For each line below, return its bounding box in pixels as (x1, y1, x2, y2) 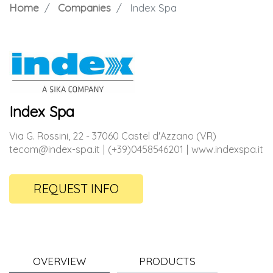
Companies (58, 1, 111, 15)
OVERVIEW (33, 255, 86, 268)
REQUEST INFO (34, 180, 119, 196)
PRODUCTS (139, 255, 196, 268)
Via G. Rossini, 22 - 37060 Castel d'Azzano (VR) (9, 129, 216, 142)
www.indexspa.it (191, 143, 263, 155)
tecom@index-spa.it (9, 143, 100, 155)
